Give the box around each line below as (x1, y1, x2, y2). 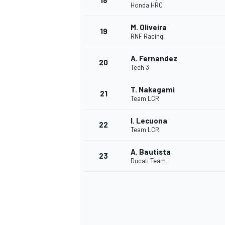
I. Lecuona (131, 116, 167, 126)
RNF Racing (131, 32, 163, 41)
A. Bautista (131, 147, 171, 157)
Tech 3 (131, 63, 149, 72)
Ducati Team (131, 157, 166, 165)
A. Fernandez (131, 54, 177, 63)
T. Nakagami (131, 85, 175, 94)
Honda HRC (131, 1, 163, 10)
